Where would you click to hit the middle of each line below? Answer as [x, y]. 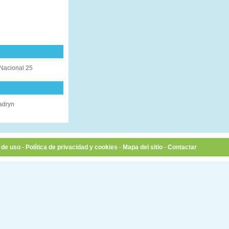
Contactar [182, 147]
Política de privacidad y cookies [72, 147]
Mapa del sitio [143, 147]
